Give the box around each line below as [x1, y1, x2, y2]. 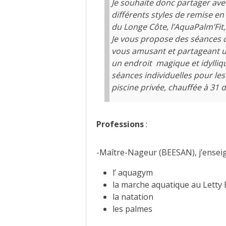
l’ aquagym [112, 167, 153, 179]
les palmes [112, 203, 152, 215]
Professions [96, 119, 144, 130]
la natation [112, 191, 153, 203]
